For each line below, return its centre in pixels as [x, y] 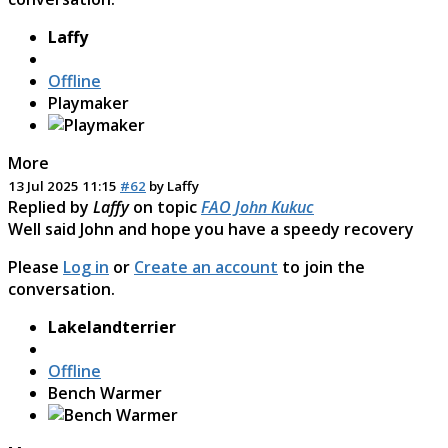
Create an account [206, 266]
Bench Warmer [105, 392]
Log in [86, 266]
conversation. [61, 288]
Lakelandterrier [112, 326]
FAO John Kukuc [257, 206]
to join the [321, 266]
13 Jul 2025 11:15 [62, 185]
